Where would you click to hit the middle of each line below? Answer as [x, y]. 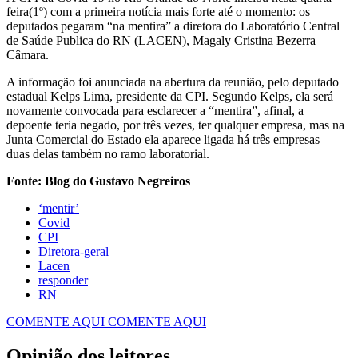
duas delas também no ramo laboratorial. [108, 153]
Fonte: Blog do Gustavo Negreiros [98, 181]
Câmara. [28, 54]
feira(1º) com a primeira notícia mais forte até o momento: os [158, 11]
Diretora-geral [74, 251]
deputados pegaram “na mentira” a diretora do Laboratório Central [173, 26]
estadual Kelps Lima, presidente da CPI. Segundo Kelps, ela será [170, 96]
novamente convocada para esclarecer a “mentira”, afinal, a [155, 110]
